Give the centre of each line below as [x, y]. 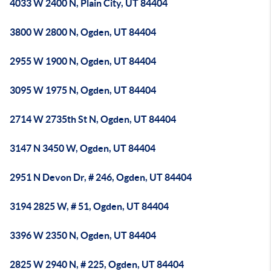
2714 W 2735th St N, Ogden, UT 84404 [93, 119]
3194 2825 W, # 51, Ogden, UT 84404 [89, 206]
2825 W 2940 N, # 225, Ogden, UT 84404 [97, 264]
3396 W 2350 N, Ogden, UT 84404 [83, 235]
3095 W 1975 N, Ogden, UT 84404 [83, 90]
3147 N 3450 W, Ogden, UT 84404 [83, 148]
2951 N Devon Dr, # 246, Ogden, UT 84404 [101, 177]
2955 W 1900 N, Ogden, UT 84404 [83, 61]
